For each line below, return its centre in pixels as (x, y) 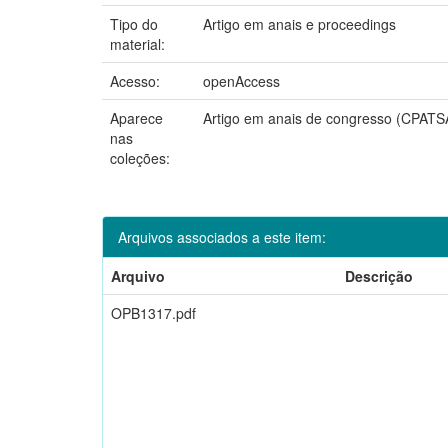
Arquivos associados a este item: (222, 236)
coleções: (140, 157)
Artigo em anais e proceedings (299, 23)
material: (139, 43)
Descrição (379, 275)
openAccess (241, 80)
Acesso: (137, 80)
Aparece (136, 117)
